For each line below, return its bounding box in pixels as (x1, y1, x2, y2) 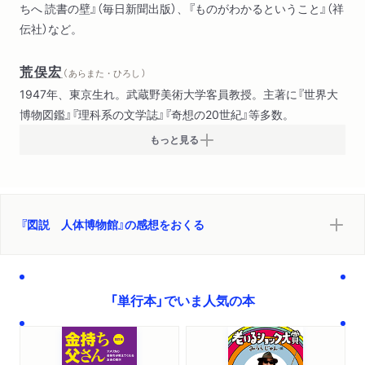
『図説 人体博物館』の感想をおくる (20, 216, 204, 233)
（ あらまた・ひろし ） (62, 66, 146, 81)
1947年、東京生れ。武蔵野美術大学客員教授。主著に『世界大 (20, 86, 338, 103)
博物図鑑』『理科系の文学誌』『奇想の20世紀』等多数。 (20, 106, 294, 123)
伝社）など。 (20, 20, 82, 37)
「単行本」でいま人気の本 (110, 290, 255, 310)
